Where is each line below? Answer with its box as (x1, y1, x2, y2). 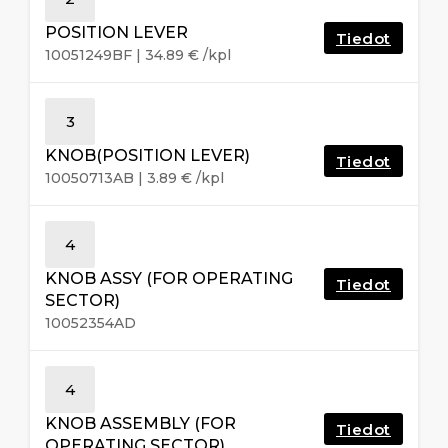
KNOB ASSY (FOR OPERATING (45, 268, 293, 288)
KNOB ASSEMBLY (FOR (45, 413, 236, 433)
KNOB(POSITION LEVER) (45, 145, 250, 165)
